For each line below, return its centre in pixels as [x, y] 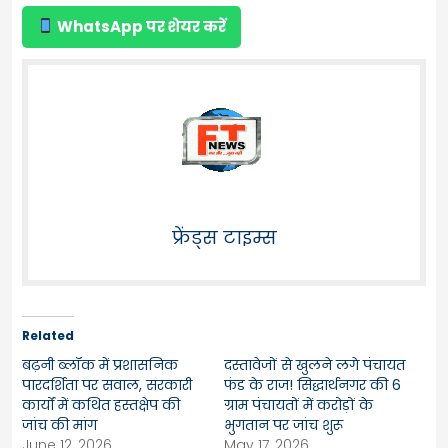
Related [48, 335]
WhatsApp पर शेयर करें [140, 26]
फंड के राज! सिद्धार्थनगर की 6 [312, 384]
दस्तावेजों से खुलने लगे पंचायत [314, 364]
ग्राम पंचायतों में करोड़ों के [298, 404]
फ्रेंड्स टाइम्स [224, 237]
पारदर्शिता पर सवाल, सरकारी [107, 384]
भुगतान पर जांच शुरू [283, 424]
